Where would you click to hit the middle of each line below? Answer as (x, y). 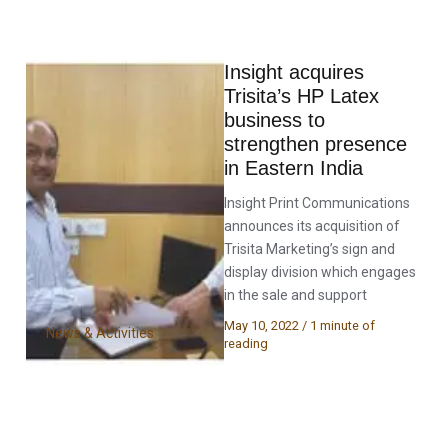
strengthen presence (315, 143)
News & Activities (100, 333)
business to (274, 119)
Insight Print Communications (317, 202)
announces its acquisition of (312, 225)
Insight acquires (294, 71)
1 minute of (342, 325)
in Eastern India (293, 167)
